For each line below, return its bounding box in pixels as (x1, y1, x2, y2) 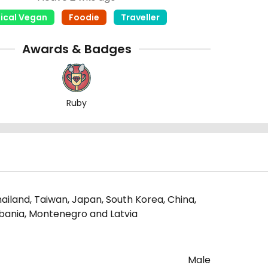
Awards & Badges (22, 41, 132, 57)
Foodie (68, 11, 99, 23)
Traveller (120, 11, 160, 23)
